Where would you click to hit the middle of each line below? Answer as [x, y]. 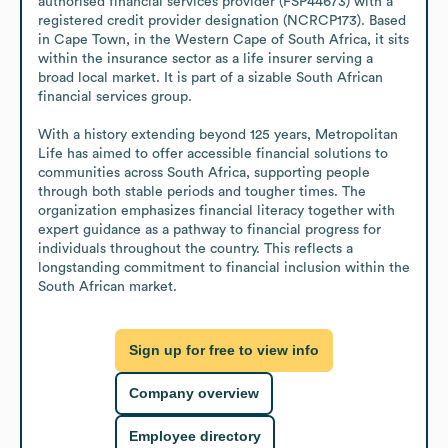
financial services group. [115, 96]
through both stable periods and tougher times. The [202, 191]
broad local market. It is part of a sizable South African [210, 77]
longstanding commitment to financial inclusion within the [224, 267]
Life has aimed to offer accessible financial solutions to [213, 153]
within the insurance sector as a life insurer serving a [205, 58]
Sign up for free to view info [224, 350]
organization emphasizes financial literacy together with [216, 210]
